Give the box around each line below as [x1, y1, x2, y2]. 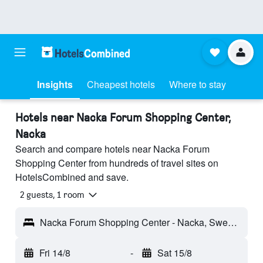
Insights [37, 77, 73, 91]
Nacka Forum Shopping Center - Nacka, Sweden [228, 215, 237, 230]
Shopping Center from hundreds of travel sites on [15, 156, 218, 170]
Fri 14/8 [39, 246, 70, 260]
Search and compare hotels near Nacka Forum [15, 142, 210, 156]
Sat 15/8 [157, 246, 192, 260]
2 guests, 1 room [20, 189, 85, 201]
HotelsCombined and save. [15, 170, 129, 184]
